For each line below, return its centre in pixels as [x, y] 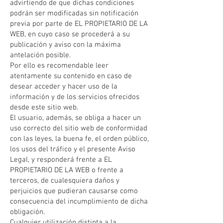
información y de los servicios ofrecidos [75, 97]
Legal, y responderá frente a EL [61, 160]
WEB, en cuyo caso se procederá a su [70, 34]
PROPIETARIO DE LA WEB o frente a [67, 170]
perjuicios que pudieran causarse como [74, 191]
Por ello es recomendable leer [59, 66]
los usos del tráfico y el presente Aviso [73, 149]
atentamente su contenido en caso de [71, 76]
